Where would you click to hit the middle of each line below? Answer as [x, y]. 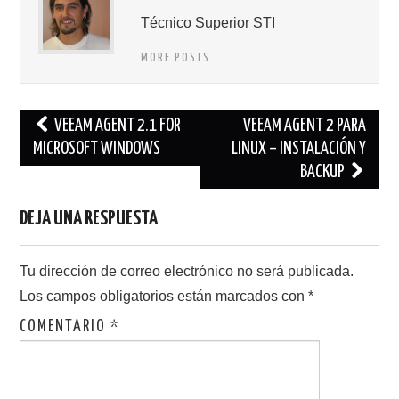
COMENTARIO [65, 326]
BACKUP [323, 172]
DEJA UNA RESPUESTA [89, 218]
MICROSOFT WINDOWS [97, 149]
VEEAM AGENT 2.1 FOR [117, 126]
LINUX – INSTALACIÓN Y [298, 149]
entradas [52, 176]
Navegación [61, 122]
